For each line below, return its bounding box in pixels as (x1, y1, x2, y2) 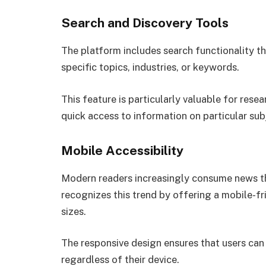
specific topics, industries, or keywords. (61, 61, 239, 74)
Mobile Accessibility (61, 142, 183, 158)
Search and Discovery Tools (61, 15, 229, 31)
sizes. (61, 205, 86, 217)
